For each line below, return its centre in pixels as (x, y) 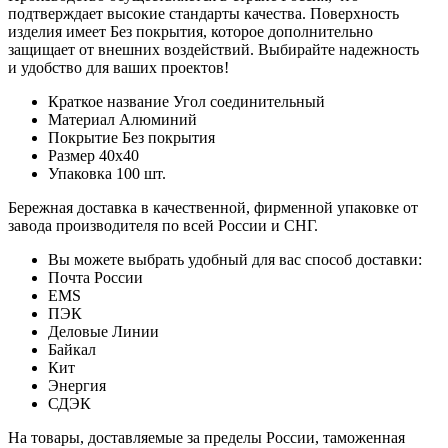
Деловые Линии (103, 331)
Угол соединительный (249, 101)
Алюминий (158, 119)
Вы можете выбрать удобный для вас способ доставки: (235, 259)
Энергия (77, 385)
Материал (83, 119)
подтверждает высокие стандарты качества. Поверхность (203, 13)
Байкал (72, 349)
